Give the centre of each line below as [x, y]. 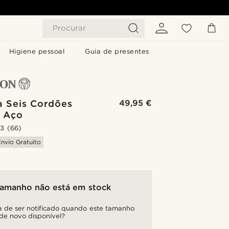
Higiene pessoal [37, 51]
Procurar [69, 28]
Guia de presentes [117, 51]
